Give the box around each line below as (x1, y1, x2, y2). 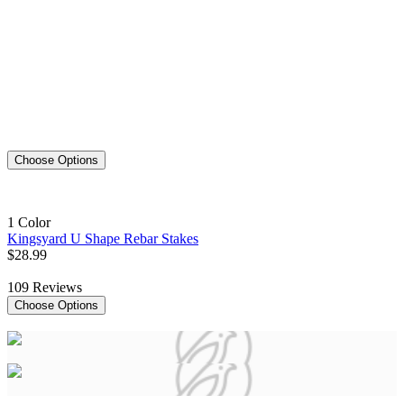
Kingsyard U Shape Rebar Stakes (7, 231, 198, 247)
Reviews (32, 280, 82, 296)
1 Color (7, 215, 50, 231)
